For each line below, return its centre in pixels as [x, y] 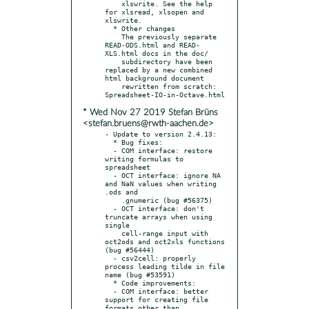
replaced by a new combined [159, 69]
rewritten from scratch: [113, 86]
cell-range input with [113, 233]
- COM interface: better [109, 291]
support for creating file [157, 299]
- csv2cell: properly [109, 258]
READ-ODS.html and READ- [152, 44]
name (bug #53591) [140, 274]
